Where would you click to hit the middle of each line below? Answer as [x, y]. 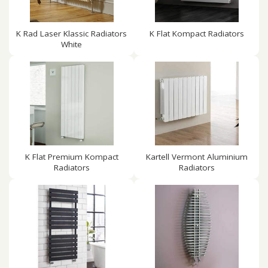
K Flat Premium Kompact [71, 157]
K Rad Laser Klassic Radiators [71, 33]
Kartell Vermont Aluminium [197, 157]
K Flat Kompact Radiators [197, 33]
